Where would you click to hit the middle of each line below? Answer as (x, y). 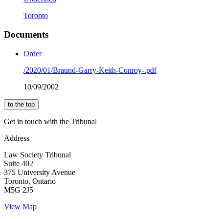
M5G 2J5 (19, 190)
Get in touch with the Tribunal (50, 121)
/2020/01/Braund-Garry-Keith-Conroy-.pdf (90, 70)
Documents (26, 34)
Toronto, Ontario (30, 181)
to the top (21, 104)
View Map (20, 206)
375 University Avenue (40, 172)
